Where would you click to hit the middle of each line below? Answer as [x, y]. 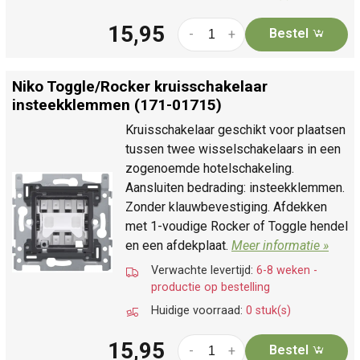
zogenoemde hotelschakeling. [210, 168]
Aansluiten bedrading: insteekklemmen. [235, 187]
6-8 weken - [287, 270]
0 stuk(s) [268, 310]
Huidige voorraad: [198, 310]
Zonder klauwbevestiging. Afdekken [226, 207]
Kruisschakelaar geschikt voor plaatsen [235, 129]
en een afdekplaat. [178, 245]
